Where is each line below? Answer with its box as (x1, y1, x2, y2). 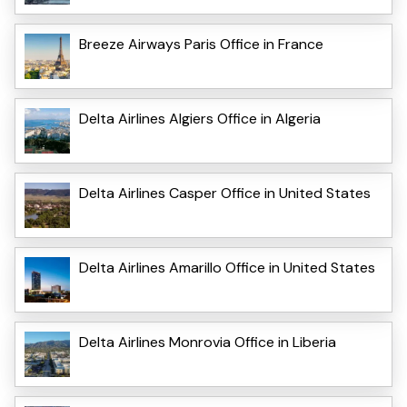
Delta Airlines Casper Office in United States (79, 184, 371, 203)
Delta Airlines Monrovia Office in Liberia (79, 333, 336, 352)
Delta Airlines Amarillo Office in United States (79, 258, 375, 278)
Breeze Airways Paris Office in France (79, 35, 323, 55)
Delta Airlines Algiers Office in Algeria (79, 109, 321, 129)
